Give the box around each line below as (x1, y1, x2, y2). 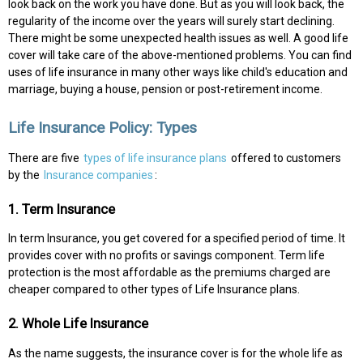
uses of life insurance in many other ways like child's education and (8, 65, 348, 79)
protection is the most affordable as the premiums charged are (8, 266, 331, 280)
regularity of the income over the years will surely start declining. (8, 14, 335, 28)
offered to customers (228, 151, 341, 164)
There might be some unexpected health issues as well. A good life (8, 31, 348, 45)
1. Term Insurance (8, 200, 115, 217)
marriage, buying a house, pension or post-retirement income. (8, 82, 322, 96)
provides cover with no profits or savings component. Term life (8, 249, 325, 263)
